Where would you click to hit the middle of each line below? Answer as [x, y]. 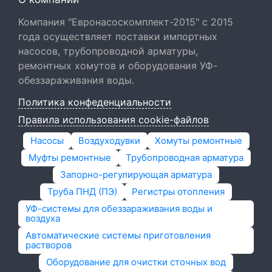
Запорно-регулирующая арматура [136, 175]
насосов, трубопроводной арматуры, [108, 51]
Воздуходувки [109, 141]
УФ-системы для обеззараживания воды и [119, 209]
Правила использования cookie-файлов [114, 120]
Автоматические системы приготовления [118, 235]
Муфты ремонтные [70, 158]
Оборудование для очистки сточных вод [136, 262]
